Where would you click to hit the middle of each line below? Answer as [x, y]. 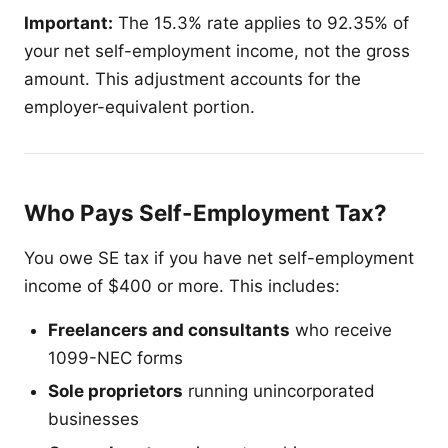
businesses [93, 419]
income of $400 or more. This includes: [182, 285]
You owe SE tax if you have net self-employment [219, 257]
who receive [341, 329]
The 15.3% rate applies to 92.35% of [261, 22]
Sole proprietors [115, 391]
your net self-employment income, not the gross [217, 50]
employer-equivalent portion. [139, 106]
